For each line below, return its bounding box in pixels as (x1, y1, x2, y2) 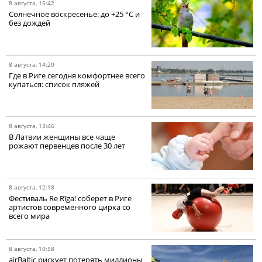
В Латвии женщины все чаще (9, 132, 115, 143)
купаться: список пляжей (9, 79, 99, 90)
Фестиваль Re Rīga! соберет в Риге (9, 193, 132, 204)
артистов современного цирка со (9, 202, 130, 213)
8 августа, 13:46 (9, 122, 54, 130)
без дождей (9, 18, 50, 29)
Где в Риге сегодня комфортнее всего (9, 70, 145, 81)
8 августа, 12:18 (9, 183, 54, 192)
